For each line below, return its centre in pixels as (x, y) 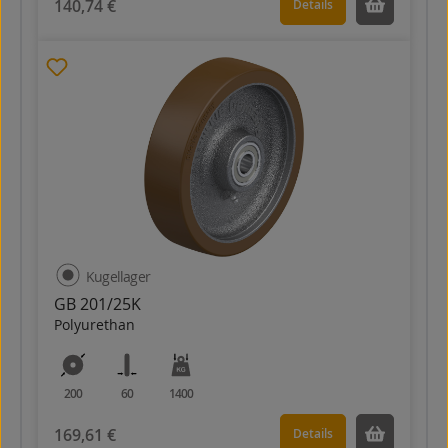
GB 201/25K (97, 304)
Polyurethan (94, 324)
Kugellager (118, 276)
